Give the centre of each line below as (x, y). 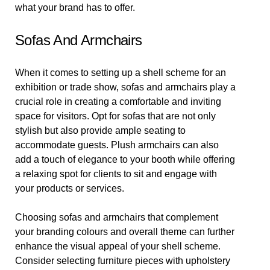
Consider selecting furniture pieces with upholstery (123, 261)
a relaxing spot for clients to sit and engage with (116, 174)
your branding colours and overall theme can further (125, 232)
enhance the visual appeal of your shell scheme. (118, 246)
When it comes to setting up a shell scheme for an (121, 73)
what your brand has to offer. (75, 8)
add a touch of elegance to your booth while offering (125, 159)
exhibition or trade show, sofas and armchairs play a (125, 87)
